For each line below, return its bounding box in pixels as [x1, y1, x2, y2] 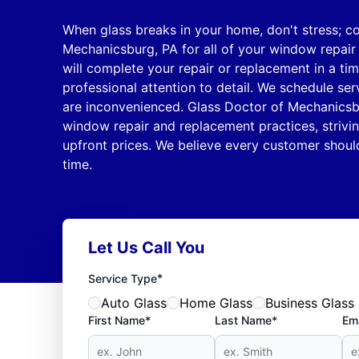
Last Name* [215, 313, 278, 327]
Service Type [87, 272, 157, 285]
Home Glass [179, 295, 252, 311]
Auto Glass [100, 295, 167, 311]
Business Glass [264, 295, 354, 311]
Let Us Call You [87, 238, 204, 257]
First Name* [87, 313, 151, 327]
